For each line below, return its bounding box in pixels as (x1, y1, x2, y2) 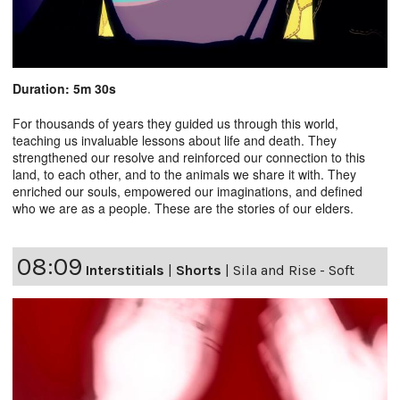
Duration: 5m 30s (12, 79, 116, 97)
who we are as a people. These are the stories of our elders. (12, 198, 354, 217)
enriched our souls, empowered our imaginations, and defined (12, 181, 362, 200)
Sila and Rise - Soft (233, 261, 354, 279)
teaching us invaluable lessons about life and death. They (12, 130, 337, 149)
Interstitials (86, 261, 164, 279)
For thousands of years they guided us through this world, (12, 113, 338, 132)
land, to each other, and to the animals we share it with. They (12, 164, 356, 183)
